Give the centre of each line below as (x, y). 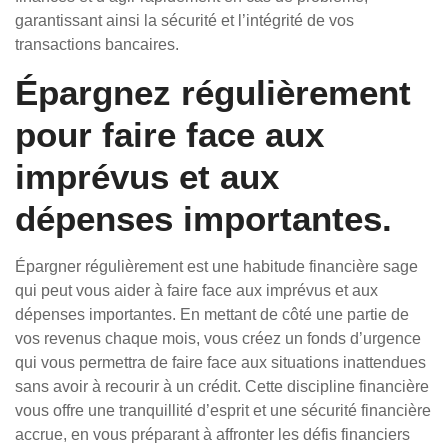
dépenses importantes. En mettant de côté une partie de (212, 314)
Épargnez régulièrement (213, 92)
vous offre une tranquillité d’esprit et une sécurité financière (223, 410)
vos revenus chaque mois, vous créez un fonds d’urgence (218, 338)
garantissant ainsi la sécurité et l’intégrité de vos (184, 20)
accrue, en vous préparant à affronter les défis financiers (212, 434)
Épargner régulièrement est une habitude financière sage (216, 266)
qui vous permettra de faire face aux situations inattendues (220, 362)
